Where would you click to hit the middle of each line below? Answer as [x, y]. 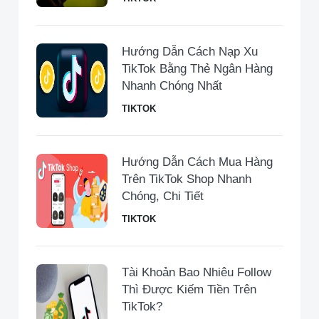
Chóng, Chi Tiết [163, 197]
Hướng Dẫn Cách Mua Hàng [197, 162]
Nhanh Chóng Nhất [172, 86]
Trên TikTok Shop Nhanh [187, 179]
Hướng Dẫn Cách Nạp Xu [190, 52]
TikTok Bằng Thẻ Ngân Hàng [197, 69]
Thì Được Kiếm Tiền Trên [189, 290]
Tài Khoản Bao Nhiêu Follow [197, 273]
